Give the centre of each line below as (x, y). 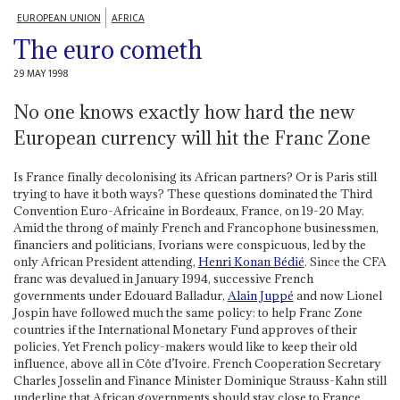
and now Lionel (337, 295)
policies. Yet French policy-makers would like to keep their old (185, 346)
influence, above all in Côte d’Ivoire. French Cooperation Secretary (197, 363)
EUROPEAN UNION (58, 19)
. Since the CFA (345, 261)
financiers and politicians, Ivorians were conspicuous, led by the (189, 244)
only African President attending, (105, 261)
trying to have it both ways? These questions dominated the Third (192, 193)
